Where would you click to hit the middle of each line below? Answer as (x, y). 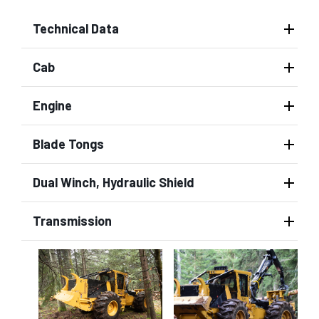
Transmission (72, 221)
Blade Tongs (68, 144)
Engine (52, 105)
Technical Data (76, 28)
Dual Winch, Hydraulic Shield (114, 182)
